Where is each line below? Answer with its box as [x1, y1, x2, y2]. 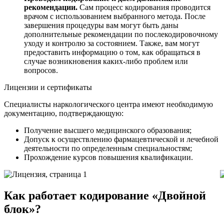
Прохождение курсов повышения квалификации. [24, 153, 193, 162]
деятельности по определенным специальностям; [24, 144, 192, 153]
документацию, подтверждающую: [4, 109, 123, 118]
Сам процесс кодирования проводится [77, 3, 210, 12]
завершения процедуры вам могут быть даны [24, 21, 178, 30]
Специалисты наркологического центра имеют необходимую [4, 100, 213, 109]
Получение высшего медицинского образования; [24, 126, 191, 135]
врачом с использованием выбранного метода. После [24, 12, 205, 21]
